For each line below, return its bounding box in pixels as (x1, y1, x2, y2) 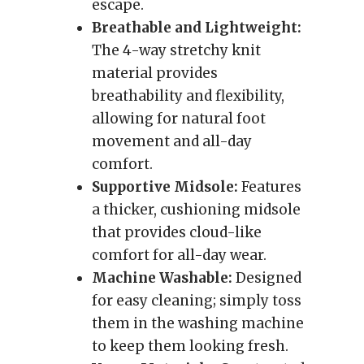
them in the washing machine (92, 314, 304, 332)
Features (238, 178, 301, 196)
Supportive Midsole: (92, 178, 238, 196)
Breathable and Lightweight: (92, 19, 301, 37)
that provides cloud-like (92, 223, 262, 241)
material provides (92, 64, 218, 82)
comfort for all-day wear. (92, 246, 266, 264)
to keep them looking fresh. (92, 337, 288, 355)
